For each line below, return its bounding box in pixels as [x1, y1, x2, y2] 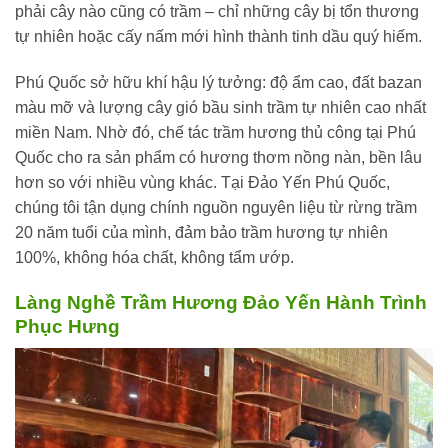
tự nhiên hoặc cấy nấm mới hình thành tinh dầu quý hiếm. [15, 27, 422, 45]
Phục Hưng [15, 315, 120, 337]
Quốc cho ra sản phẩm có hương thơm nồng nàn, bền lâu [15, 148, 422, 166]
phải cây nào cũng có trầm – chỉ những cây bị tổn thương [15, 2, 419, 20]
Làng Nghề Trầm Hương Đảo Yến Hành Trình [15, 291, 427, 313]
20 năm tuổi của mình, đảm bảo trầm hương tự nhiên [15, 223, 388, 241]
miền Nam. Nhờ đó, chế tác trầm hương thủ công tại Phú [15, 123, 416, 141]
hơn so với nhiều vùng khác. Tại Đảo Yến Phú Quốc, [15, 173, 390, 191]
